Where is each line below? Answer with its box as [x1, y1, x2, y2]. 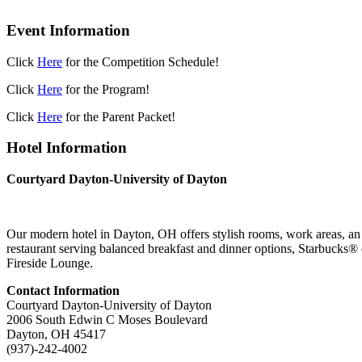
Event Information [6, 21, 130, 39]
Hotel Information [6, 139, 127, 157]
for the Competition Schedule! [62, 54, 219, 69]
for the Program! [62, 82, 149, 96]
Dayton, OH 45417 [6, 327, 106, 342]
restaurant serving [6, 242, 96, 256]
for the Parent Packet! [62, 109, 175, 124]
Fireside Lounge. [6, 256, 93, 271]
